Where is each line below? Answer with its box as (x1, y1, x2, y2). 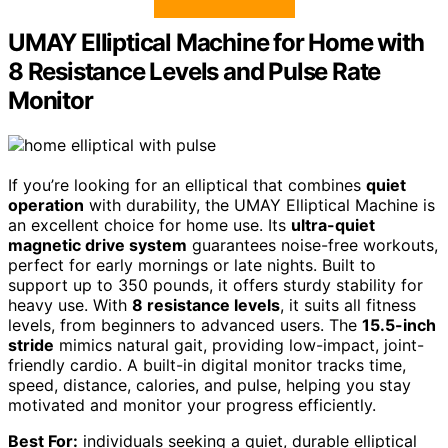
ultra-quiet (291, 214, 375, 235)
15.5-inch (362, 314, 436, 335)
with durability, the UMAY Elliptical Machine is (84, 194, 435, 215)
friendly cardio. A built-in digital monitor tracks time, (8, 354, 406, 375)
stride (8, 334, 54, 355)
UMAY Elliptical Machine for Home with (8, 27, 424, 57)
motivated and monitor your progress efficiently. (8, 394, 376, 415)
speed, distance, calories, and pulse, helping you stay (8, 374, 411, 395)
